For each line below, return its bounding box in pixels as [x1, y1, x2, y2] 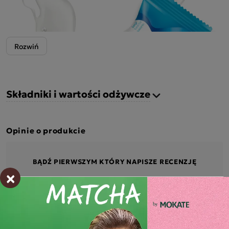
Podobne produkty [6, 204, 100, 221]
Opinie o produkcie [6, 123, 86, 136]
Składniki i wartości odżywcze [6, 86, 150, 102]
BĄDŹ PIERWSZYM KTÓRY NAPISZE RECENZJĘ [32, 155, 197, 167]
